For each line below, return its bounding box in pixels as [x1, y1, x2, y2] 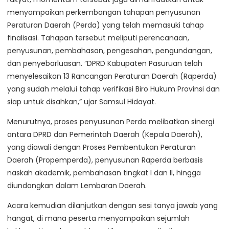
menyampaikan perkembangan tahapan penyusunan [7, 7, 200, 18]
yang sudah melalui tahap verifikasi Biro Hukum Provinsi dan [7, 84, 220, 95]
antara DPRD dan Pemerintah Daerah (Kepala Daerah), [7, 129, 202, 140]
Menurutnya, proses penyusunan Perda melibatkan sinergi [7, 117, 214, 127]
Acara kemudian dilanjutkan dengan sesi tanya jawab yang [7, 200, 218, 211]
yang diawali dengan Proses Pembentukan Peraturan [7, 142, 196, 153]
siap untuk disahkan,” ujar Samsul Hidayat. [7, 97, 156, 107]
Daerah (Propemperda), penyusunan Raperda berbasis [7, 155, 203, 166]
